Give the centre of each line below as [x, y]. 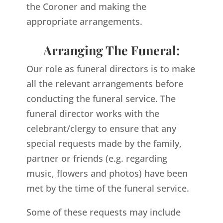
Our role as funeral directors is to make [111, 68]
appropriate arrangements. [84, 21]
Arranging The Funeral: [111, 50]
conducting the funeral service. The [101, 98]
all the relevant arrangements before [105, 83]
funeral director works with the [93, 113]
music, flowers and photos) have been [107, 173]
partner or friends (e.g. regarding [97, 158]
